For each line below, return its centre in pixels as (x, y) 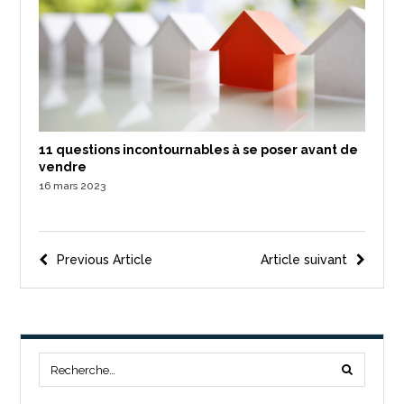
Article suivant (303, 260)
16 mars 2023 (73, 186)
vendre (63, 167)
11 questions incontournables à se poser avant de (199, 150)
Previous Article (105, 260)
